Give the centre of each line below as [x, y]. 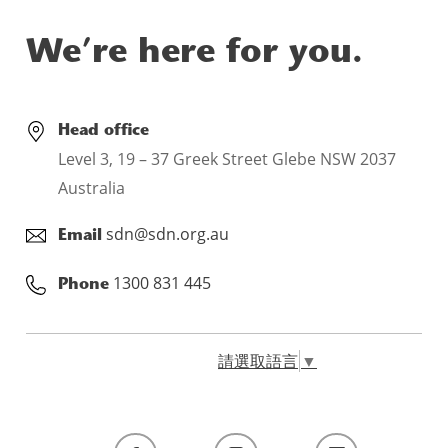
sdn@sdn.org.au [168, 234]
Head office [104, 131]
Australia [92, 188]
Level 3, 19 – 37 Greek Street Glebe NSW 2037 [227, 159]
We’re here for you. [194, 54]
